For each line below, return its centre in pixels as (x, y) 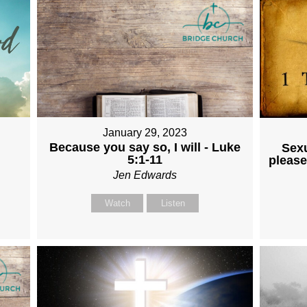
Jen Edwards (145, 175)
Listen (173, 204)
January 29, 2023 (145, 133)
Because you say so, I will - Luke (145, 148)
